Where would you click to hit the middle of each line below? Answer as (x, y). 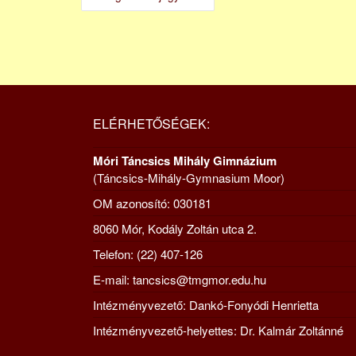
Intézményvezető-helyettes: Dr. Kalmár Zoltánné (218, 330)
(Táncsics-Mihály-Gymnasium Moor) (189, 177)
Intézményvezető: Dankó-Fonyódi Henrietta (206, 304)
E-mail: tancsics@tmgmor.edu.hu (180, 279)
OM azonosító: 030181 (152, 203)
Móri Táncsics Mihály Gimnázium (185, 160)
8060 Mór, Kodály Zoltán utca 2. (175, 228)
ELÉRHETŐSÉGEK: (151, 123)
